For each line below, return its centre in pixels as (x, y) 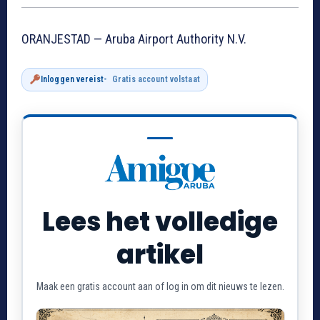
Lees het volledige (160, 221)
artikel (160, 254)
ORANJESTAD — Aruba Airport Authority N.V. (134, 39)
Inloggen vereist (72, 80)
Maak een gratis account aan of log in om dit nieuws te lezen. (160, 286)
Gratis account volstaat (156, 80)
